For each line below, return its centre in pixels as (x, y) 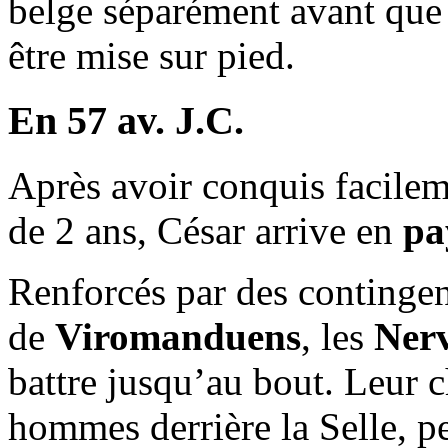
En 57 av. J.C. (126, 120)
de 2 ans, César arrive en (205, 230)
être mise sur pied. (151, 56)
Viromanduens (178, 336)
